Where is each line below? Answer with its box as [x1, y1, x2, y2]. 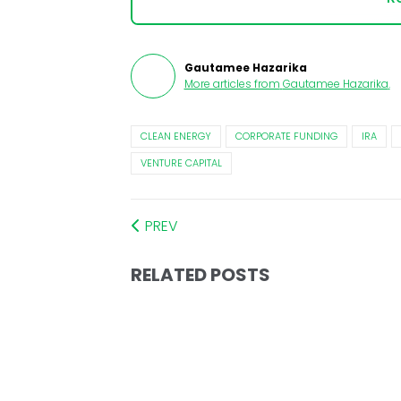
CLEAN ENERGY [140, 129, 211, 144]
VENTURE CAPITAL [140, 156, 222, 171]
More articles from [183, 76, 280, 92]
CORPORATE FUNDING [235, 129, 337, 144]
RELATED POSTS [130, 262, 270, 288]
